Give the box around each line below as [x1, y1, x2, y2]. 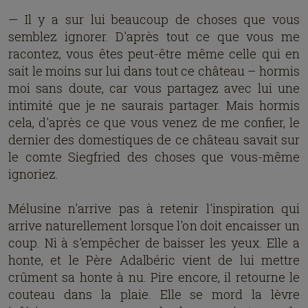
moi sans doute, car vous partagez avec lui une [8, 80, 300, 96]
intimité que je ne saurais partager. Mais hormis [8, 97, 300, 113]
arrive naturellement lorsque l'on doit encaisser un [8, 217, 300, 234]
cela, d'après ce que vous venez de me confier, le [8, 114, 300, 131]
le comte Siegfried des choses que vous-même [8, 148, 300, 165]
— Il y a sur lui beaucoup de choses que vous [8, 11, 300, 27]
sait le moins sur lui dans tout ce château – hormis [8, 63, 300, 79]
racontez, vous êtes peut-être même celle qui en [8, 45, 300, 62]
